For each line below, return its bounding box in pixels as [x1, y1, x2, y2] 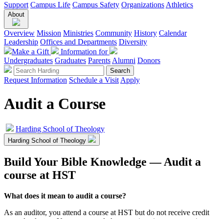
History [134, 29, 157, 37]
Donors [137, 56, 160, 65]
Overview [4, 29, 35, 37]
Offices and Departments [40, 38, 117, 46]
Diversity [119, 38, 147, 46]
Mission [37, 29, 61, 37]
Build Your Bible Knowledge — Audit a [4, 155, 201, 168]
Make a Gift [12, 47, 51, 56]
